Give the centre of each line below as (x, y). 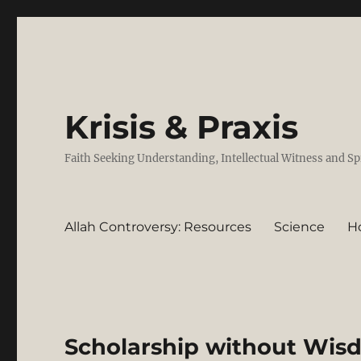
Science (300, 226)
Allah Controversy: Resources (158, 226)
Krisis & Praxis (182, 127)
